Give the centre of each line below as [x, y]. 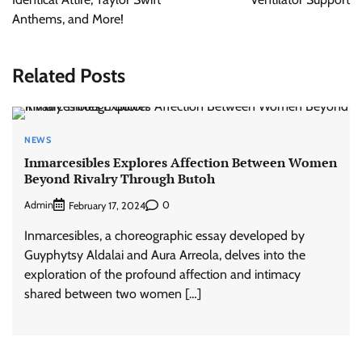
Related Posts [69, 75]
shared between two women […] [113, 293]
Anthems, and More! [68, 19]
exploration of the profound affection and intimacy [162, 274]
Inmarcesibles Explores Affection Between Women [181, 163]
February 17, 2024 [107, 205]
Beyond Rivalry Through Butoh [120, 179]
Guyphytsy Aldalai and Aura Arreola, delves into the [165, 255]
